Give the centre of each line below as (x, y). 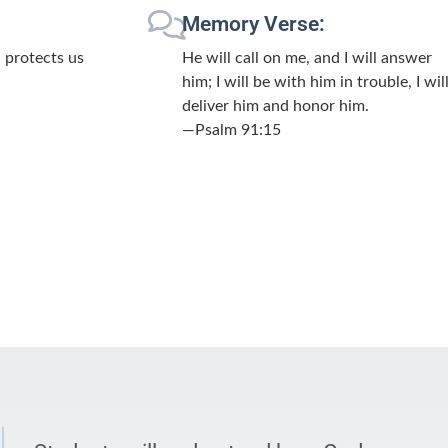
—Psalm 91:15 (231, 129)
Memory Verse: (253, 23)
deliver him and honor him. (275, 105)
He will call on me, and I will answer (306, 57)
